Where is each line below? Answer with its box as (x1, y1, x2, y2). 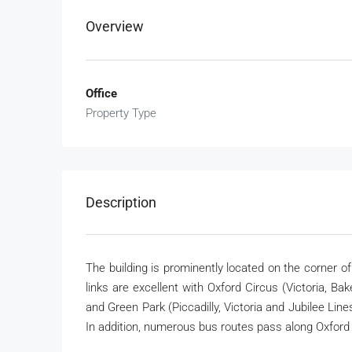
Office (86, 86, 117, 101)
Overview (86, 18, 144, 35)
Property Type (86, 106, 156, 121)
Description (86, 194, 156, 211)
